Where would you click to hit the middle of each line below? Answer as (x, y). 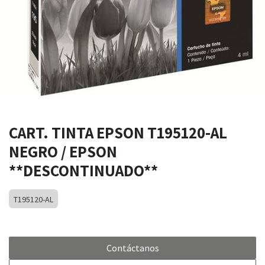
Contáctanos (132, 248)
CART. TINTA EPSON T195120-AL (118, 132)
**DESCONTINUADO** (83, 170)
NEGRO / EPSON (63, 151)
